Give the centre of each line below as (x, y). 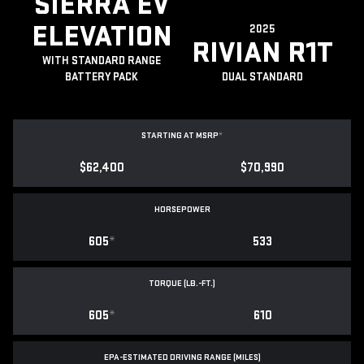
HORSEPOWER (182, 210)
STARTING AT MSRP (180, 136)
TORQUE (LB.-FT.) (182, 284)
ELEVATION (102, 37)
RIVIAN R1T (262, 54)
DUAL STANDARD (262, 77)
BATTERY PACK (102, 77)
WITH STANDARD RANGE (102, 61)
